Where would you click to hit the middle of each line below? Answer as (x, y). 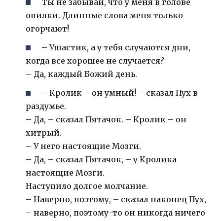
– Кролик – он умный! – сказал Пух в (120, 93)
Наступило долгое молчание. (87, 186)
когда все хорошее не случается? (95, 61)
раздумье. (46, 106)
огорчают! (47, 28)
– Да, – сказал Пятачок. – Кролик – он (106, 120)
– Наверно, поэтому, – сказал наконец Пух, (116, 200)
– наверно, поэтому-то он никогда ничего (115, 213)
